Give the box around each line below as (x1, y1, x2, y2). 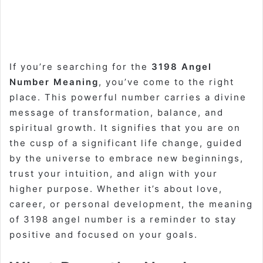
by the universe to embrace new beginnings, (9, 153, 244, 164)
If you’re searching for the (9, 61, 151, 73)
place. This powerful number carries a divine (9, 92, 247, 103)
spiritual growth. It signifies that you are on (9, 122, 241, 134)
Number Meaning (9, 76, 99, 88)
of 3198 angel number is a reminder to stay (9, 214, 237, 225)
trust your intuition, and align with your (9, 168, 218, 180)
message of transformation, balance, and (9, 107, 224, 119)
